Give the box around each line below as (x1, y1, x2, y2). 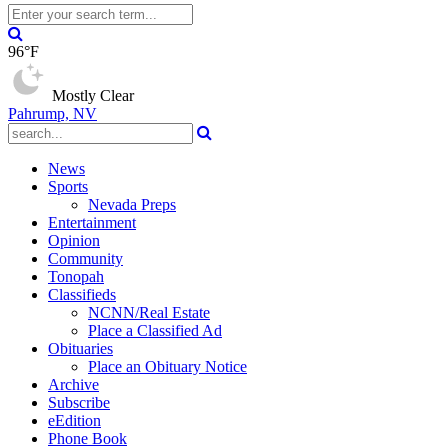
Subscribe (48, 394, 110, 411)
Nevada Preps (88, 196, 176, 213)
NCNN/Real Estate (88, 304, 210, 321)
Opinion (48, 232, 100, 249)
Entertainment (48, 214, 136, 231)
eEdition (48, 412, 101, 429)
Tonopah (48, 268, 104, 285)
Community (48, 250, 123, 267)
